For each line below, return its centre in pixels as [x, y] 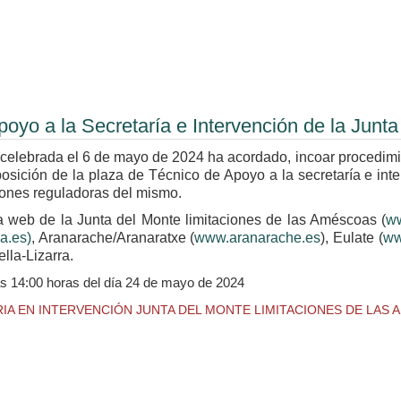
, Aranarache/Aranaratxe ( [113, 238]
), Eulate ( [352, 238]
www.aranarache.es [258, 238]
